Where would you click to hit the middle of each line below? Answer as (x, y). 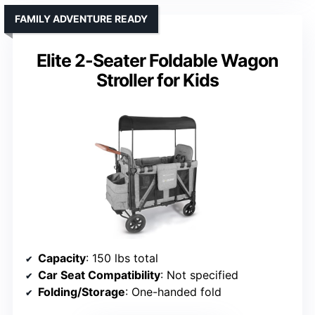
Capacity (62, 258)
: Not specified (199, 275)
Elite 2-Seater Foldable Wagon (157, 61)
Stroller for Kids (157, 81)
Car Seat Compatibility (99, 275)
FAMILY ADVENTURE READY (81, 19)
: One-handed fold (173, 292)
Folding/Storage (82, 292)
